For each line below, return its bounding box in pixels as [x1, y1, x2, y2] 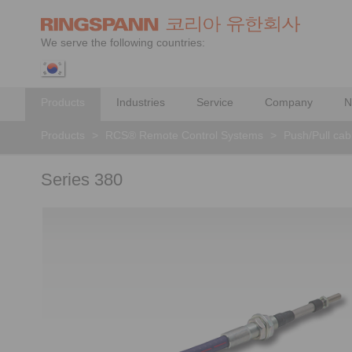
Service [196, 96, 233, 108]
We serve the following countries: [41, 36, 205, 49]
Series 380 [41, 170, 123, 189]
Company [265, 96, 313, 108]
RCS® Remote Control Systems [105, 129, 263, 141]
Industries [116, 96, 165, 108]
